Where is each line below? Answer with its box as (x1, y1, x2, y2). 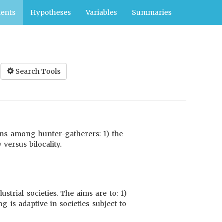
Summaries (132, 8, 171, 17)
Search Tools (15, 67, 60, 76)
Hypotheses (30, 8, 71, 17)
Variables (86, 8, 117, 17)
